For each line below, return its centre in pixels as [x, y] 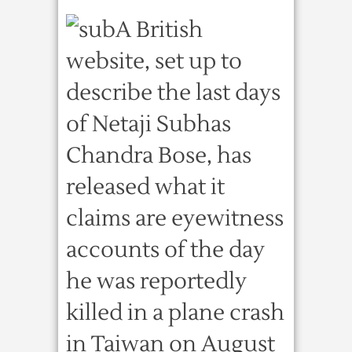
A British [159, 30]
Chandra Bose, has [159, 156]
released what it [145, 187]
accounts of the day [165, 250]
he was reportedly [156, 281]
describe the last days [173, 93]
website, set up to [154, 61]
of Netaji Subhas [148, 124]
